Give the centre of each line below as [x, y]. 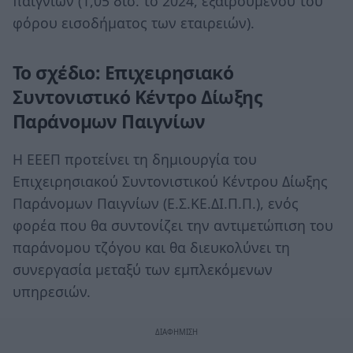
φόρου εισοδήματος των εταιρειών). [134, 22]
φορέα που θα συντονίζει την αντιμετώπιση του [173, 225]
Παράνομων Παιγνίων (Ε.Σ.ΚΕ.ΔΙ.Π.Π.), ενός [156, 203]
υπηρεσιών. [52, 291]
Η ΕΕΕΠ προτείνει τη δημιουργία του [135, 159]
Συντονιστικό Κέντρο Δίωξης [137, 98]
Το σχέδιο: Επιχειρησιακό [123, 73]
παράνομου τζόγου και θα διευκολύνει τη [151, 247]
